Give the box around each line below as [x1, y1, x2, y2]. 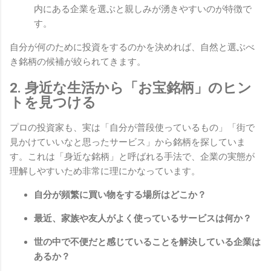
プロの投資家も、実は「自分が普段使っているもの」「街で [10, 122, 255, 134]
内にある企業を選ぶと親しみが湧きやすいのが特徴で [34, 3, 252, 15]
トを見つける [10, 94, 96, 110]
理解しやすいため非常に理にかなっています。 [10, 166, 200, 177]
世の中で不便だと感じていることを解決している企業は [34, 237, 261, 248]
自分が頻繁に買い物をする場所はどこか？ [34, 189, 206, 201]
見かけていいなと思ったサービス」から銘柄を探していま [10, 137, 246, 148]
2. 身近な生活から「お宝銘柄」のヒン [10, 79, 252, 96]
